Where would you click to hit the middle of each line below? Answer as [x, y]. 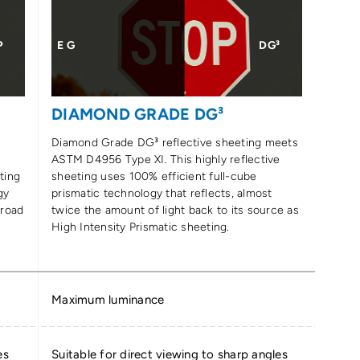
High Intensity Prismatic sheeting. [141, 227]
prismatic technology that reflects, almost [162, 193]
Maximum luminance [108, 300]
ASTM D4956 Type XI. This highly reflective [166, 159]
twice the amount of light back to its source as [175, 210]
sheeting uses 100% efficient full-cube [154, 176]
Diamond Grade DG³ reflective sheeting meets [175, 142]
